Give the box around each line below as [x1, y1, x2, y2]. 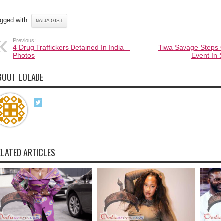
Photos [13, 51, 35, 60]
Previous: [13, 37, 36, 44]
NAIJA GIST [36, 18, 63, 24]
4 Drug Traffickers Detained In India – [13, 43, 130, 52]
